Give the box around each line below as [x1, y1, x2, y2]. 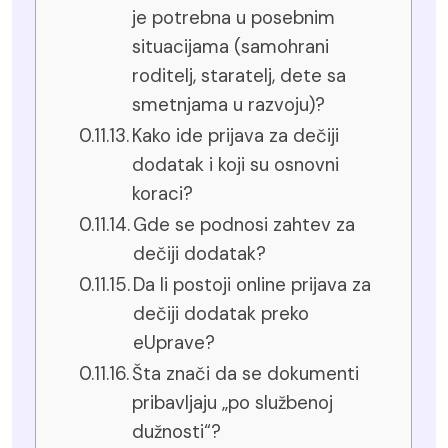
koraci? [132, 182, 194, 206]
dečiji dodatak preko [133, 302, 310, 326]
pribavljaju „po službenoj [132, 391, 334, 415]
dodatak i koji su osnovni [132, 153, 340, 177]
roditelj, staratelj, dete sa [132, 64, 347, 88]
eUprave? [133, 331, 216, 355]
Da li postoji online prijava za [133, 273, 372, 297]
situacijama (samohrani [132, 35, 330, 59]
